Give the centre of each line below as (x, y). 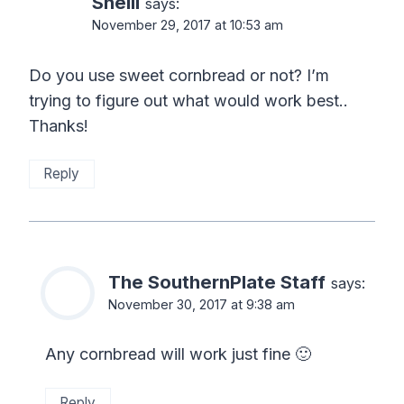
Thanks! (59, 125)
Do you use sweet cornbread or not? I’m (179, 75)
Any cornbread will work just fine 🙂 (178, 354)
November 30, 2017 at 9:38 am (202, 304)
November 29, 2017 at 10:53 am (188, 25)
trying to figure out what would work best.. (188, 100)
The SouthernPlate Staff (217, 281)
